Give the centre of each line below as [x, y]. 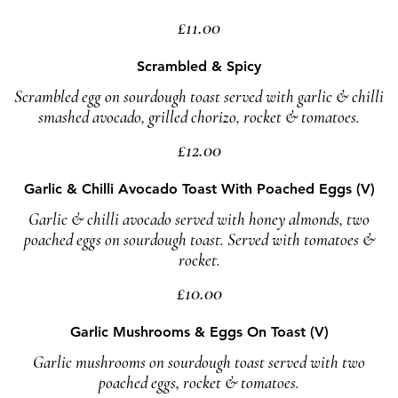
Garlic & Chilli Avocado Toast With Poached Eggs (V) [199, 189]
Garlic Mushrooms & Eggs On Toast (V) [199, 332]
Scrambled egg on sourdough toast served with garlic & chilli [199, 96]
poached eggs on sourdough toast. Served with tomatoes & [199, 239]
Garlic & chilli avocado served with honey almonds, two [199, 219]
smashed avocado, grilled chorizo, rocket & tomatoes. [199, 117]
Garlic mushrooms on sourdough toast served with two [199, 362]
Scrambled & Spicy [199, 66]
